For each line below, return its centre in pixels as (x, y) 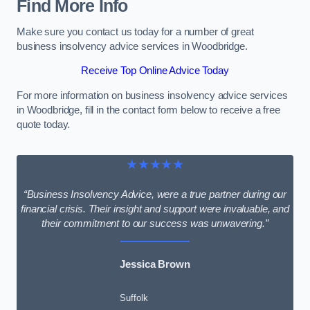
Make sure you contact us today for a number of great (135, 31)
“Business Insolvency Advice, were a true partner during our (155, 194)
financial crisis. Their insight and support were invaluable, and (155, 209)
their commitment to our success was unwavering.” (155, 223)
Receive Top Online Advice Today (155, 71)
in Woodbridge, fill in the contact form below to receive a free (148, 110)
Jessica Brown (155, 265)
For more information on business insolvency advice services (152, 95)
